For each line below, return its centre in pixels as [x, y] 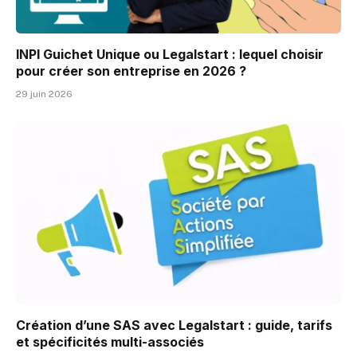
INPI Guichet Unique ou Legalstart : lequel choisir [170, 54]
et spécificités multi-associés [110, 342]
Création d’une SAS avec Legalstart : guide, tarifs [174, 326]
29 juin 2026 [44, 94]
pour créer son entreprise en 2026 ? [131, 71]
